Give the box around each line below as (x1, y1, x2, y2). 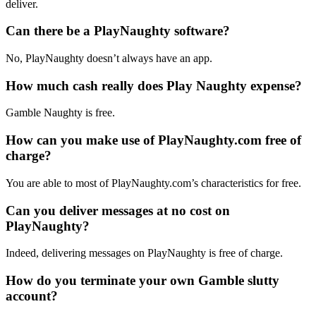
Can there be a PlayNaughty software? (6, 23, 230, 39)
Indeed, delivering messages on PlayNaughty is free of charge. (6, 247, 283, 260)
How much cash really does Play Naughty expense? (6, 78, 302, 93)
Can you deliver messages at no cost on (6, 202, 230, 218)
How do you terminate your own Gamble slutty (6, 273, 279, 288)
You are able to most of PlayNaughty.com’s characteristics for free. (6, 176, 301, 189)
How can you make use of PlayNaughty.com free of (6, 133, 301, 148)
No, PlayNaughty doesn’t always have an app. (6, 52, 212, 65)
